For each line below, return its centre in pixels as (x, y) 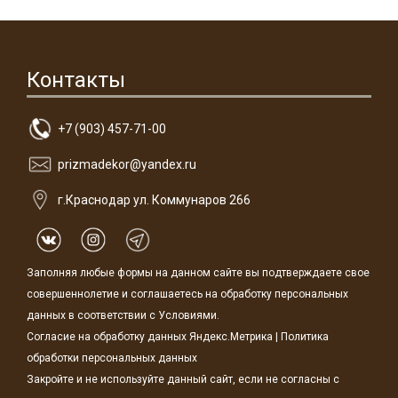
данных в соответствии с (92, 315)
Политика (305, 337)
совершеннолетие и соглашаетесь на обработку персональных (187, 294)
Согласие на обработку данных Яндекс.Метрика (150, 337)
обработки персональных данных (112, 358)
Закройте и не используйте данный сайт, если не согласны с (183, 379)
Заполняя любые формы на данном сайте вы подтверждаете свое (198, 273)
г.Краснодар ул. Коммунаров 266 (154, 200)
